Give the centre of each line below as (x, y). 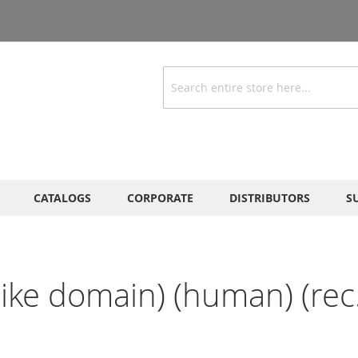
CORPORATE (160, 198)
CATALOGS (62, 198)
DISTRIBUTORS (270, 198)
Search (180, 95)
